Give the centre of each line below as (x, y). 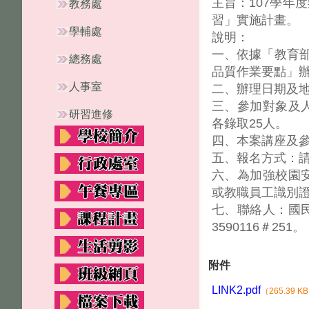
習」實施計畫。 (255, 20)
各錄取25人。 (250, 123)
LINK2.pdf (236, 290)
